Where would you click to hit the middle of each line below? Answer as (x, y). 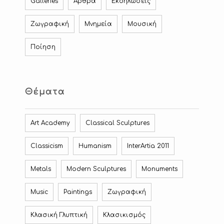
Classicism (47, 146)
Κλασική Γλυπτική (59, 215)
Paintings (78, 192)
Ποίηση (43, 47)
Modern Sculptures (96, 169)
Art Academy (50, 123)
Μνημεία (98, 24)
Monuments (159, 169)
